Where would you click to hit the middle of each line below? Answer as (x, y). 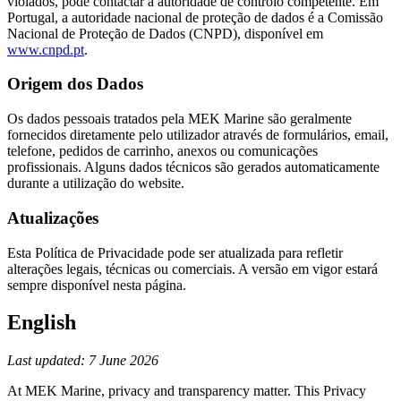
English (42, 323)
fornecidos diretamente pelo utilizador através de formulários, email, (198, 135)
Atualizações (53, 218)
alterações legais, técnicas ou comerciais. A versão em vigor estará (192, 269)
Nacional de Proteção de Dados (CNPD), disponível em (165, 33)
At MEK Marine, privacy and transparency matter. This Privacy (187, 391)
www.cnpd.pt (46, 49)
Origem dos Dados (75, 84)
